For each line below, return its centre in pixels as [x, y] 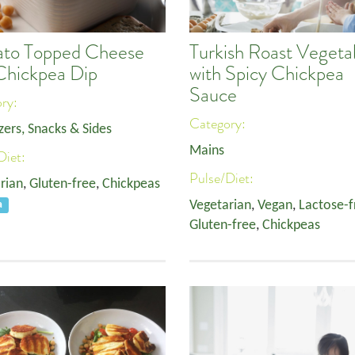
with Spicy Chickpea [267, 74]
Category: [219, 124]
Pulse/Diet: [223, 178]
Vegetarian [220, 206]
